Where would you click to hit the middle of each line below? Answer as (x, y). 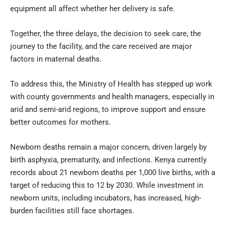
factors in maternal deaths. (56, 59)
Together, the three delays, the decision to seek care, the (106, 33)
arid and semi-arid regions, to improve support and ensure (108, 109)
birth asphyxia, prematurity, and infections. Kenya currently (108, 160)
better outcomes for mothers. (61, 122)
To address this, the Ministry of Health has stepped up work (111, 84)
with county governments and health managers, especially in (112, 96)
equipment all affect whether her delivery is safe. (93, 8)
